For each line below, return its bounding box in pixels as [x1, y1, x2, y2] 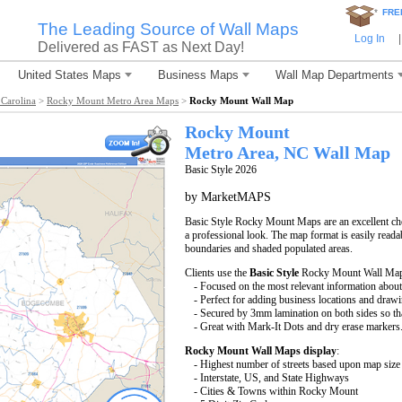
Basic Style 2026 [185, 163, 257, 176]
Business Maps [157, 68, 239, 82]
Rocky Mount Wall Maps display [185, 345, 336, 357]
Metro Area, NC [185, 143, 313, 162]
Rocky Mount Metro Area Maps [47, 94, 179, 106]
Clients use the [185, 267, 249, 279]
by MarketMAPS [185, 190, 271, 204]
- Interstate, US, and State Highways [194, 371, 349, 384]
